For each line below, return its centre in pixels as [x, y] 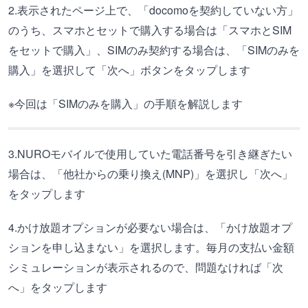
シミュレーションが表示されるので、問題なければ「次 [146, 267]
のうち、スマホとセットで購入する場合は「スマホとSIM [150, 30]
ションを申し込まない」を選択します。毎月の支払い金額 [151, 247]
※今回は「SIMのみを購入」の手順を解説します [125, 103]
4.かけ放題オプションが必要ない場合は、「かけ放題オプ [150, 227]
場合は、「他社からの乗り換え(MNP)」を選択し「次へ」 [151, 174]
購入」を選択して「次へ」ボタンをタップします [129, 70]
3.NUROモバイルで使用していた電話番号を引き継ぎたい [150, 154]
